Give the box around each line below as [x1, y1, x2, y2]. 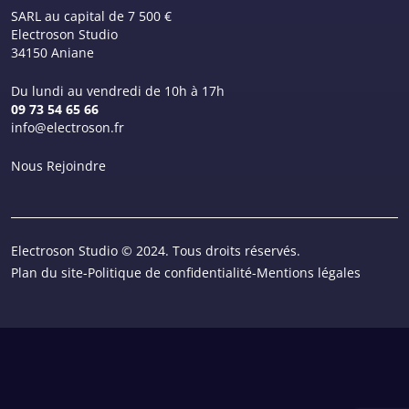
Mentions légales [257, 264, 361, 281]
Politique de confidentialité [88, 264, 252, 281]
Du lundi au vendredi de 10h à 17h [11, 82, 225, 100]
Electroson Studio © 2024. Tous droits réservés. [11, 242, 300, 259]
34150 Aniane [11, 44, 94, 61]
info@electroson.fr [11, 119, 124, 136]
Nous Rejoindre [11, 157, 106, 174]
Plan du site [11, 264, 83, 281]
